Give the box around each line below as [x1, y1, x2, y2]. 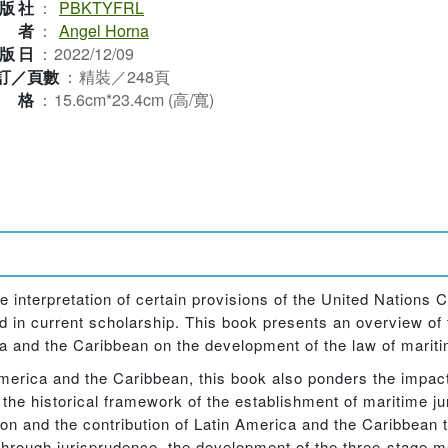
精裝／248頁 [79, 65, 170, 88]
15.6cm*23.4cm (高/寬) [54, 88, 214, 111]
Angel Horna [59, 19, 149, 42]
